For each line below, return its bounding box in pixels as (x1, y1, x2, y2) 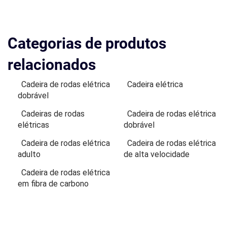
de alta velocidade (124, 149, 190, 159)
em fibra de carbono (18, 178, 89, 188)
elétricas (18, 120, 49, 130)
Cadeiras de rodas (21, 108, 85, 119)
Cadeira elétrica (127, 79, 183, 89)
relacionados (8, 55, 96, 73)
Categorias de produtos (8, 34, 166, 52)
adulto (18, 149, 41, 159)
